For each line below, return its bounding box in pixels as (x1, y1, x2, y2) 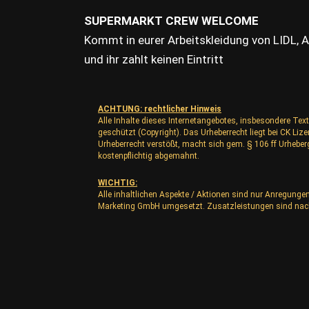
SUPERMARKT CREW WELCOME (84, 14, 259, 28)
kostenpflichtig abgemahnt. (98, 151, 199, 161)
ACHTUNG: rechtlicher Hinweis (98, 104, 221, 114)
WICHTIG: (98, 177, 137, 188)
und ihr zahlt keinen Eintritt (84, 52, 223, 67)
